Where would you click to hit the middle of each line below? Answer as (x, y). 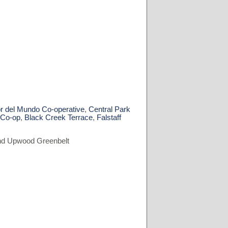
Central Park (110, 109)
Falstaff (109, 118)
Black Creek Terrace (59, 118)
